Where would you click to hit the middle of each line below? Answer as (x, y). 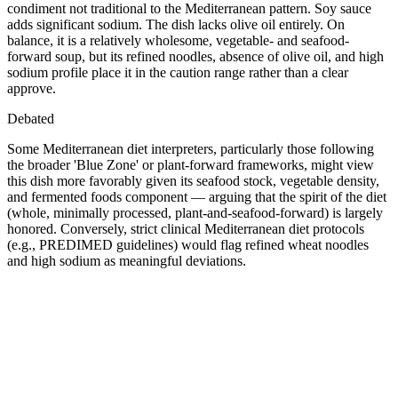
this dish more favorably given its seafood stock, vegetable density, (193, 180)
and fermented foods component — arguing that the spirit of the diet (197, 196)
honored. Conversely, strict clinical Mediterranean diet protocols (186, 228)
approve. (32, 88)
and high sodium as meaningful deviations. (127, 260)
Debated (31, 118)
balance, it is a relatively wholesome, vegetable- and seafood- (178, 40)
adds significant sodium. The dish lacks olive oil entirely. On (176, 24)
